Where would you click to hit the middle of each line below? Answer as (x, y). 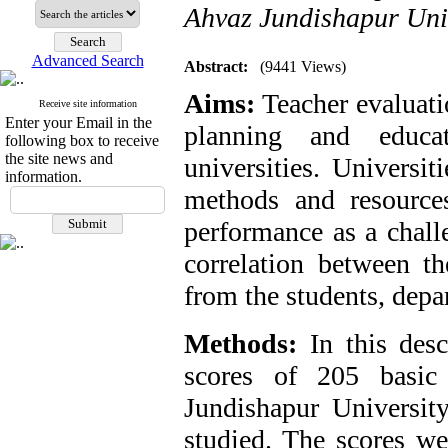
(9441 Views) (303, 66)
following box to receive (82, 140)
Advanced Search (87, 60)
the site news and (59, 158)
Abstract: (216, 66)
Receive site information (87, 103)
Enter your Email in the (78, 122)
